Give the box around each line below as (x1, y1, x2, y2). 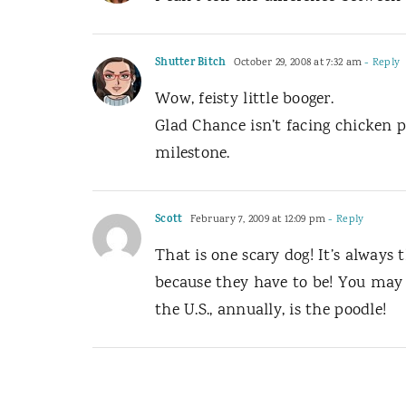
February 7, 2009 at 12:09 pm (187, 212, 326, 227)
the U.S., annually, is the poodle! (155, 299, 387, 323)
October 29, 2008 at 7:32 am (230, 55, 362, 71)
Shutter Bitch (155, 54, 227, 72)
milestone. (155, 142, 230, 166)
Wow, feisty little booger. (155, 88, 334, 111)
